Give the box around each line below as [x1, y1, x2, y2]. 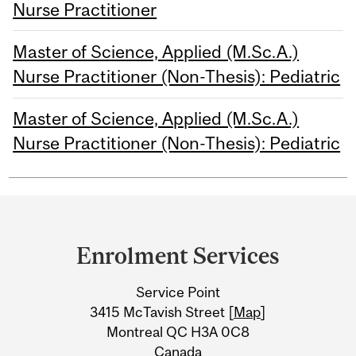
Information [14, 292, 155, 322]
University [14, 261, 135, 291]
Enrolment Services [76, 242, 280, 269]
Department [14, 199, 155, 229]
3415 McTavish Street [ [90, 304, 234, 320]
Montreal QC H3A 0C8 [106, 323, 250, 340]
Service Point [136, 284, 220, 300]
